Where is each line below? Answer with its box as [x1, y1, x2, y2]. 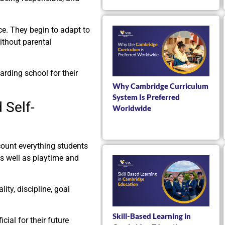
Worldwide [113, 103, 151, 113]
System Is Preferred [113, 92, 180, 102]
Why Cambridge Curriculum [113, 81, 208, 91]
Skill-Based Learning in [113, 211, 191, 220]
